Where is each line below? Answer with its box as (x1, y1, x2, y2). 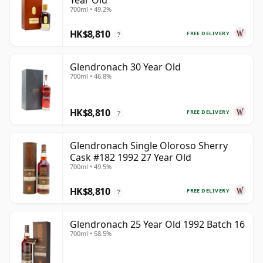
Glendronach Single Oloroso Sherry (70, 139, 228, 153)
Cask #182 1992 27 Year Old (70, 151, 191, 164)
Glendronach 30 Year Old (70, 60, 181, 74)
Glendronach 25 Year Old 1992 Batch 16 (70, 218, 245, 231)
